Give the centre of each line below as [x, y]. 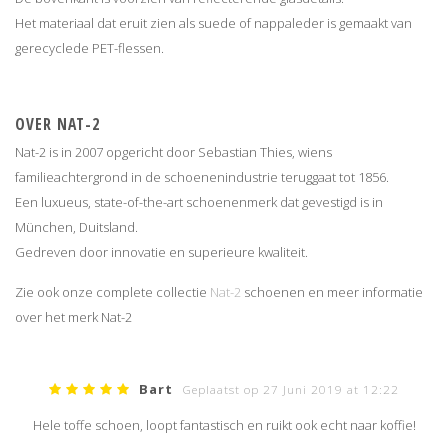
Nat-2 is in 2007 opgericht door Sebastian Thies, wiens [173, 152]
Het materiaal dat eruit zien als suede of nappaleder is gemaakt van [213, 23]
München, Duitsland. [76, 227]
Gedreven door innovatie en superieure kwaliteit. [161, 252]
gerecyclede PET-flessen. [89, 48]
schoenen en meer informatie [332, 292]
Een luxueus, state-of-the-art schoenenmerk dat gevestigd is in [199, 202]
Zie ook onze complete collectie [112, 292]
